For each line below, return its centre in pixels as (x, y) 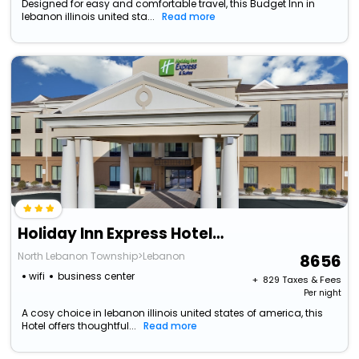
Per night (322, 293)
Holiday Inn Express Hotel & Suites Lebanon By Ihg (218, 234)
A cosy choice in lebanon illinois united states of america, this (173, 313)
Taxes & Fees (311, 280)
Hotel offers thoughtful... (79, 326)
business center (97, 276)
